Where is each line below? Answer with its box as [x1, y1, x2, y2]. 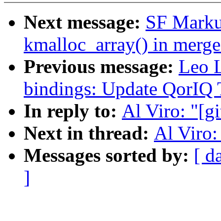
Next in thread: [24, 122, 154, 144]
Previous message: [24, 56, 179, 77]
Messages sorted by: [24, 145, 194, 166]
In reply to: [24, 100, 122, 122]
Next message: [24, 11, 146, 33]
